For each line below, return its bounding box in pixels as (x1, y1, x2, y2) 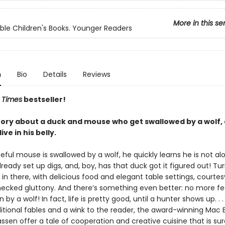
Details (43, 69, 67, 79)
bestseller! (22, 94, 66, 104)
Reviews (82, 69, 110, 79)
